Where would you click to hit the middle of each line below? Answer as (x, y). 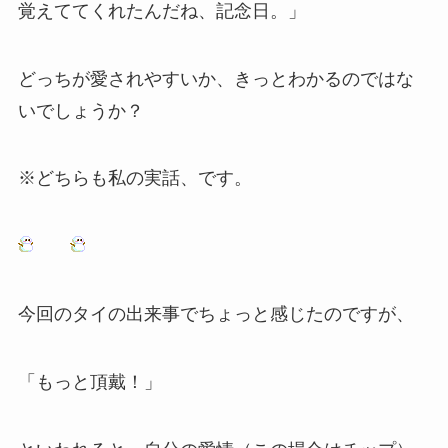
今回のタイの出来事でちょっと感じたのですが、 (215, 314)
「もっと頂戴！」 (89, 381)
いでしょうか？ (80, 110)
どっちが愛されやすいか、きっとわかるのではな (215, 78)
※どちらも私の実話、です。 (134, 178)
